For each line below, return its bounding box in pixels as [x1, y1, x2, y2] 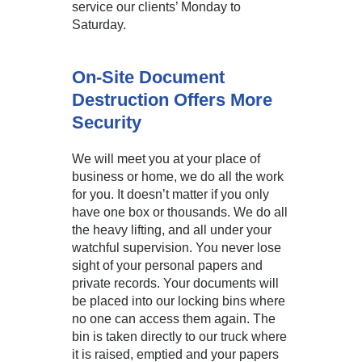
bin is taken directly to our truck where [72, 330, 287, 343]
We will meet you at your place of [72, 152, 260, 166]
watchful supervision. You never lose [72, 241, 281, 255]
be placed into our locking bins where [72, 294, 285, 308]
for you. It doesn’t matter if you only [72, 187, 269, 201]
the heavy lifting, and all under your [72, 223, 271, 237]
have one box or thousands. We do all [72, 205, 288, 219]
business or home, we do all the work [72, 170, 284, 183]
